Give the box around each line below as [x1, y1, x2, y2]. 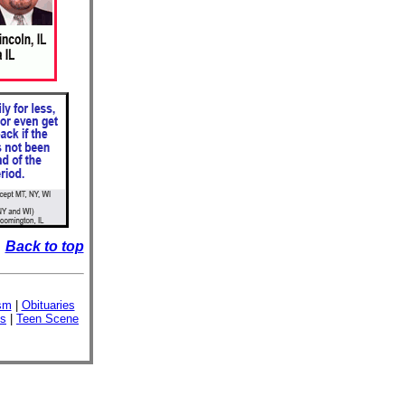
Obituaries [21, 298, 75, 312]
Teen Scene [16, 312, 79, 325]
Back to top [5, 239, 84, 254]
